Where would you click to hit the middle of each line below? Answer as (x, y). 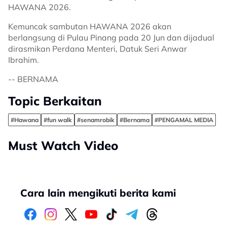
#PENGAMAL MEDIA (184, 120)
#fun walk (58, 120)
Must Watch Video (63, 145)
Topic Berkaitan (55, 101)
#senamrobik (96, 120)
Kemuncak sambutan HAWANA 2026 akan (90, 26)
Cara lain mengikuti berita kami (98, 193)
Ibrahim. (24, 60)
